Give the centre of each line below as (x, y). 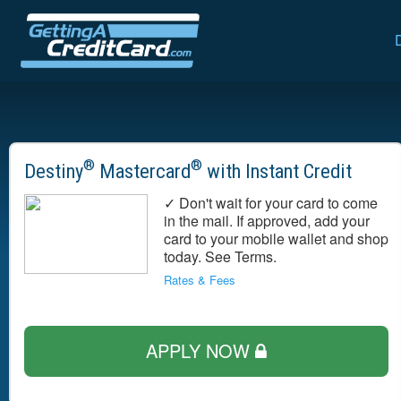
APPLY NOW (201, 350)
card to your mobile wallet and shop (276, 238)
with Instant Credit (277, 171)
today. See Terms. (220, 256)
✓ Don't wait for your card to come (271, 202)
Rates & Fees (200, 279)
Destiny (54, 171)
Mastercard (143, 171)
